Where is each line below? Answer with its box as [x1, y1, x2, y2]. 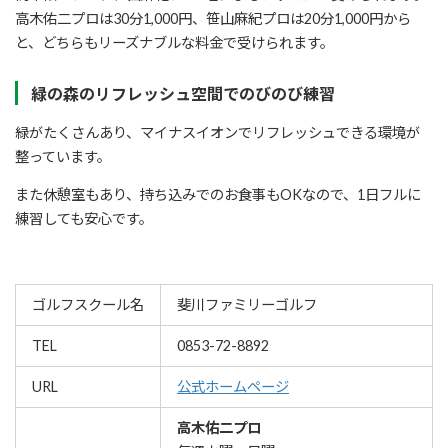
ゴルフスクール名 [32, 296, 144, 313]
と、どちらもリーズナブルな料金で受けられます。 [15, 34, 334, 52]
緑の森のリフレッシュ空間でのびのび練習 [30, 83, 335, 103]
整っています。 [15, 147, 111, 165]
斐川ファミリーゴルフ [177, 296, 317, 313]
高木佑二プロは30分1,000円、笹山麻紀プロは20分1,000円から [15, 10, 411, 28]
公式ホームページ [177, 378, 289, 395]
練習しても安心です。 [15, 210, 153, 228]
